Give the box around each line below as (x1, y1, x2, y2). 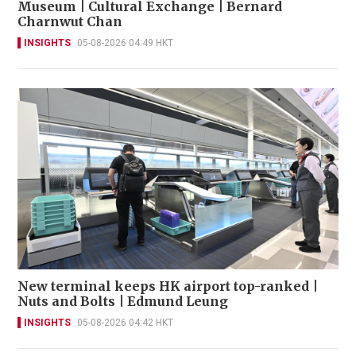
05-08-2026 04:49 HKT (77, 37, 173, 49)
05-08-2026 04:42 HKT (77, 316, 173, 328)
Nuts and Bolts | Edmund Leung (17, 292, 228, 309)
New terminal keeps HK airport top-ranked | (17, 277, 319, 294)
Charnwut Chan (17, 14, 122, 30)
